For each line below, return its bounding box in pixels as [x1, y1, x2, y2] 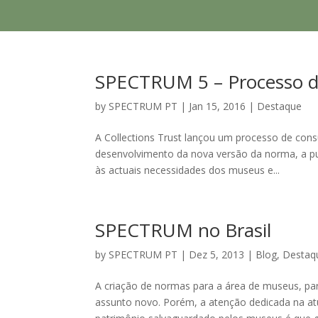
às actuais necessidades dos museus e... [95, 163, 280, 177]
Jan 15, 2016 [189, 99, 246, 113]
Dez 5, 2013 [189, 248, 245, 261]
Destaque [257, 99, 302, 113]
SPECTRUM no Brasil [95, 217, 272, 243]
